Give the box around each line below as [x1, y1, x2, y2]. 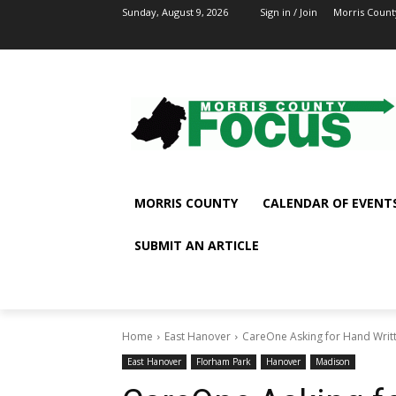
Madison [316, 354, 350, 368]
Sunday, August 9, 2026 [122, 5, 228, 19]
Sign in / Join [260, 5, 317, 19]
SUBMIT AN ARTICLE [134, 236, 259, 254]
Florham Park [196, 354, 251, 368]
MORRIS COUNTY [134, 194, 238, 211]
